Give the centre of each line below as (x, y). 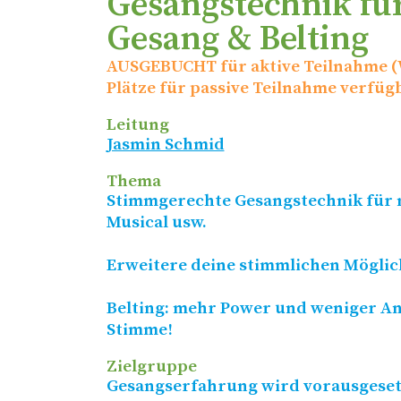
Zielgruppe (151, 367)
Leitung (137, 125)
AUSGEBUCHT (161, 67)
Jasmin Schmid (165, 145)
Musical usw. (158, 223)
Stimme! (139, 330)
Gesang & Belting (237, 40)
